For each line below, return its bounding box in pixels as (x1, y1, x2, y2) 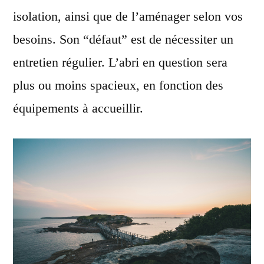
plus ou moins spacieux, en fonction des (13, 77, 223, 93)
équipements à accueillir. (13, 100, 143, 115)
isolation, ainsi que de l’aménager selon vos (13, 8, 243, 24)
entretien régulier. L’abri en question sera (13, 54, 227, 70)
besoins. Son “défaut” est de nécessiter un (13, 31, 233, 47)
